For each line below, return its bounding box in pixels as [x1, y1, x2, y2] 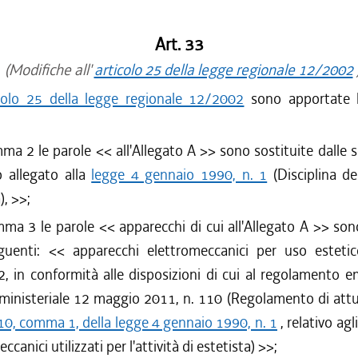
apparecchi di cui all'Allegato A [119, 217, 308, 237]
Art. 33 [154, 34, 204, 56]
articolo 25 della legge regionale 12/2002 [93, 60, 353, 80]
